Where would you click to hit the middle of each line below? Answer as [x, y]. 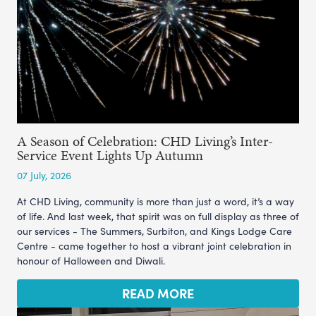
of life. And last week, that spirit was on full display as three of [158, 216]
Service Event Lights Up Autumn [110, 155]
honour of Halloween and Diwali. [91, 260]
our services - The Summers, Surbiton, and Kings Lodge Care [154, 231]
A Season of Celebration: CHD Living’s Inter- [145, 141]
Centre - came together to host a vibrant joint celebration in [154, 245]
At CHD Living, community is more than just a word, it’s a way [156, 201]
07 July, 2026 [44, 175]
